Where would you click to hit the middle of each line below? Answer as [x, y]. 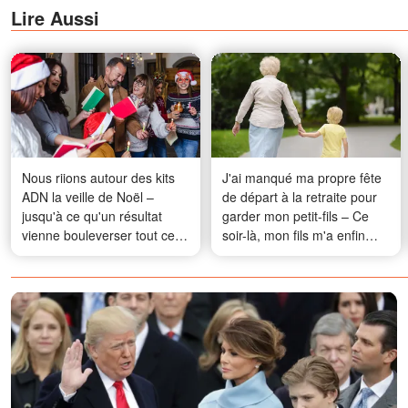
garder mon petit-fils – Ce [296, 216]
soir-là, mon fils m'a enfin [294, 235]
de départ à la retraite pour [300, 197]
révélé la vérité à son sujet [298, 255]
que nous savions [72, 255]
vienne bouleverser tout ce [98, 235]
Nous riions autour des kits [98, 178]
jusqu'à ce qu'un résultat [92, 216]
